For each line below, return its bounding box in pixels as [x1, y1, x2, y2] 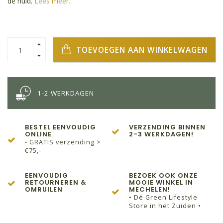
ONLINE [25, 129, 52, 139]
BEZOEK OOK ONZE [129, 171, 198, 181]
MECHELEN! [129, 185, 170, 195]
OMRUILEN [25, 185, 63, 195]
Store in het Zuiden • [129, 202, 201, 211]
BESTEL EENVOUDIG [25, 122, 96, 132]
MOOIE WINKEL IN [129, 178, 193, 188]
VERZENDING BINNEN [129, 122, 206, 132]
